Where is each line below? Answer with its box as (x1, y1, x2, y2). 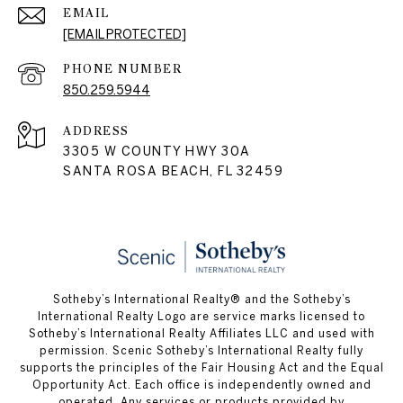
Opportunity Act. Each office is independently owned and (31, 378, 372, 390)
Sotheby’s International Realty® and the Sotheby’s (52, 292, 351, 305)
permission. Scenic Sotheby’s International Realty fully (40, 344, 363, 356)
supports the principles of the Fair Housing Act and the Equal (19, 361, 384, 373)
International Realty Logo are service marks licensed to (38, 309, 365, 322)
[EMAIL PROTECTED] (63, 27, 186, 42)
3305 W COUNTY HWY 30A (63, 144, 251, 159)
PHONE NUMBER (63, 61, 182, 77)
